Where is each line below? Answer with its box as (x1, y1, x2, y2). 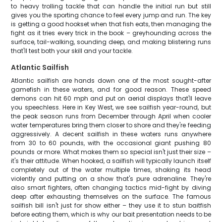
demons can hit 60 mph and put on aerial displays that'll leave (11, 94, 211, 103)
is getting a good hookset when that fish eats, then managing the (11, 20, 211, 28)
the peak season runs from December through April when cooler (11, 112, 211, 120)
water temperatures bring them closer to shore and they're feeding (11, 121, 211, 129)
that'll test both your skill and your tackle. (11, 47, 133, 55)
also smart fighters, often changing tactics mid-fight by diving (11, 183, 211, 192)
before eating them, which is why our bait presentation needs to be (11, 210, 211, 219)
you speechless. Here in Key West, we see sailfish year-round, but (11, 103, 211, 111)
